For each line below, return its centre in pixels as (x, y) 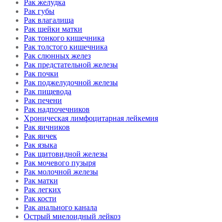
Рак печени (43, 101)
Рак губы (39, 11)
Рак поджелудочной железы (71, 83)
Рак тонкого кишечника (64, 38)
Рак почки (41, 74)
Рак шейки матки (53, 29)
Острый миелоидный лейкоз (72, 217)
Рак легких (42, 190)
